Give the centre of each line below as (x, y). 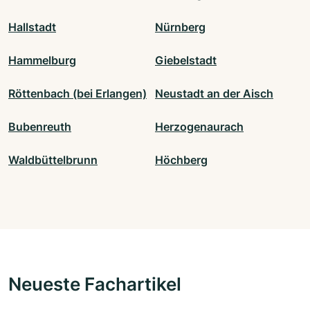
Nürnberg (180, 27)
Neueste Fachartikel (95, 284)
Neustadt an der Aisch (214, 94)
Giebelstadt (186, 61)
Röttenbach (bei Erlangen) (77, 94)
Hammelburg (42, 61)
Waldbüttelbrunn (53, 160)
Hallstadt (32, 27)
